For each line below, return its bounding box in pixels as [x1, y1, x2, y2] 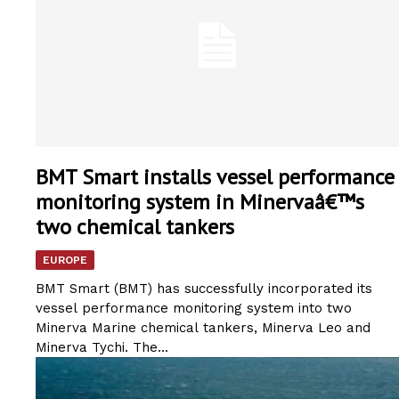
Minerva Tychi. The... [36, 338, 168, 355]
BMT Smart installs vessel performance [36, 162, 395, 191]
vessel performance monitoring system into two [36, 299, 352, 316]
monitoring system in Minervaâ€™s [36, 187, 364, 216]
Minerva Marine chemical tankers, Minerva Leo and [36, 319, 370, 336]
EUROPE [43, 253, 87, 266]
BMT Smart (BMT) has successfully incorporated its [36, 280, 372, 297]
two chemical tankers [36, 212, 234, 240]
